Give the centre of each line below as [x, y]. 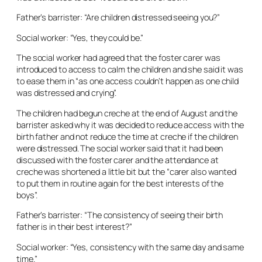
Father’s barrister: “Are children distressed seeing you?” [118, 17]
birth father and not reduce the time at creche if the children [127, 136]
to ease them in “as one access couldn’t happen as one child [128, 81]
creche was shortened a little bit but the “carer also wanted [126, 171]
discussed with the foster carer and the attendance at [118, 160]
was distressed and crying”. [67, 93]
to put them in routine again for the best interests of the [120, 183]
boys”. [27, 195]
